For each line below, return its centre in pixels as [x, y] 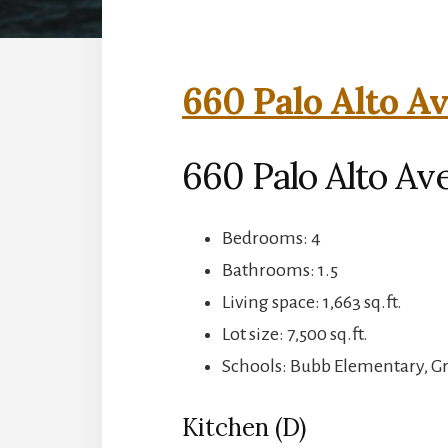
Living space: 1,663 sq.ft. [312, 301]
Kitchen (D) [244, 427]
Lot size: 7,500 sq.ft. [295, 333]
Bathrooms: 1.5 [280, 269]
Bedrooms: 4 [271, 237]
